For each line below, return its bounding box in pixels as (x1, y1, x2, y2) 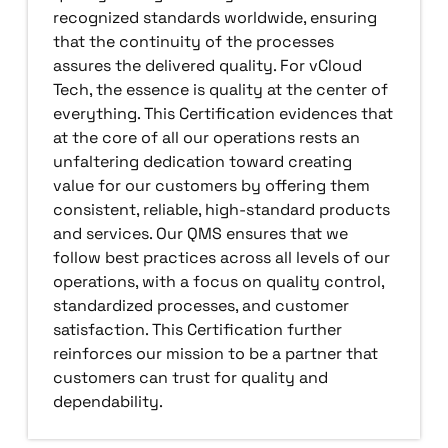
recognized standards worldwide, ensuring (52, 6, 377, 28)
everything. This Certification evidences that (52, 102, 393, 124)
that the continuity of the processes (52, 30, 334, 52)
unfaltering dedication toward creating (52, 150, 352, 172)
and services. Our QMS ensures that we (52, 222, 348, 244)
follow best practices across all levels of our (52, 246, 390, 268)
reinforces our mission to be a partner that (52, 342, 378, 364)
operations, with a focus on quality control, (52, 270, 384, 292)
